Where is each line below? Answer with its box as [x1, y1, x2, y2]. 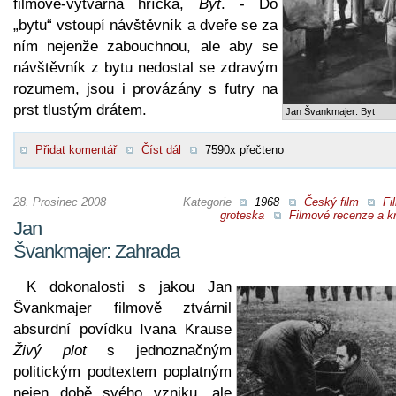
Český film [303, 194, 359, 209]
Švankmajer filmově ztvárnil [13, 299, 232, 316]
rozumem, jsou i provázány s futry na [13, 80, 278, 97]
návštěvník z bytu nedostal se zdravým [13, 58, 278, 76]
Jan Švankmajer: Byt [286, 105, 375, 117]
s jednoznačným [86, 341, 232, 359]
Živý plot [13, 341, 87, 359]
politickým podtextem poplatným [13, 362, 232, 380]
